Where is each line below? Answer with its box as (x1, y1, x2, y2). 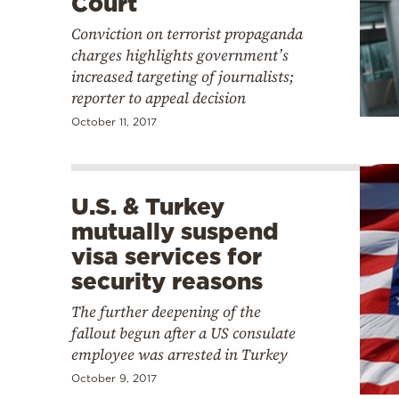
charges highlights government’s (71, 45, 289, 67)
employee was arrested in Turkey (71, 344, 288, 366)
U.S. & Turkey (71, 193, 224, 220)
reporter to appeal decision (71, 87, 246, 110)
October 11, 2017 (71, 116, 157, 128)
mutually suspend (71, 218, 279, 245)
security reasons (71, 268, 263, 295)
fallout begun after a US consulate (71, 322, 296, 345)
